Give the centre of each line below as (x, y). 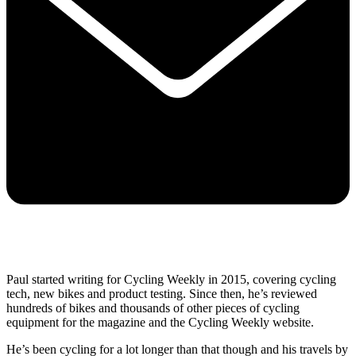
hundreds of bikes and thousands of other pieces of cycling (153, 308)
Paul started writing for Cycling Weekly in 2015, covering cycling (171, 279)
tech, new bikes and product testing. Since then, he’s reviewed (162, 293)
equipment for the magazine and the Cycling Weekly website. (160, 322)
